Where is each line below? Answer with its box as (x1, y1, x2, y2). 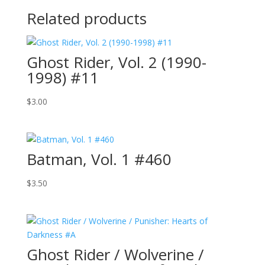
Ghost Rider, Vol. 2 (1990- (26, 51, 206, 73)
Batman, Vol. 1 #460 (26, 148, 172, 170)
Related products (26, 7, 147, 29)
